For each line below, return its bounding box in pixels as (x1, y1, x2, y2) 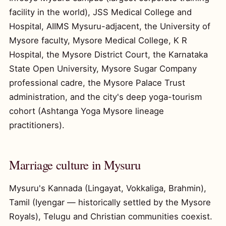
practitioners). (9, 120, 65, 130)
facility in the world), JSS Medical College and (9, 7, 192, 17)
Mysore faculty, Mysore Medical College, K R (9, 35, 187, 45)
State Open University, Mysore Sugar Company (9, 64, 197, 74)
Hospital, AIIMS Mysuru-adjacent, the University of (9, 21, 210, 31)
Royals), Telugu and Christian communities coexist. (9, 211, 212, 221)
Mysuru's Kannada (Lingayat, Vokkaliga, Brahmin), (9, 183, 206, 193)
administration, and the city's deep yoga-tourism (9, 92, 202, 102)
